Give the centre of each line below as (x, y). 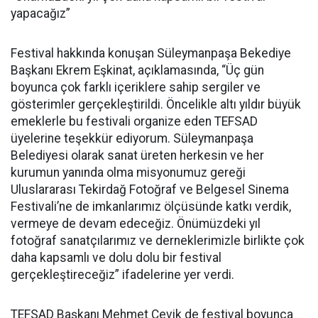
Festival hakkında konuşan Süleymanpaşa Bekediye (151, 53)
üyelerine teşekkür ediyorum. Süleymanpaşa (132, 138)
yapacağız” (40, 13)
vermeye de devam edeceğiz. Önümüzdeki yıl (136, 224)
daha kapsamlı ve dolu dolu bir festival (116, 258)
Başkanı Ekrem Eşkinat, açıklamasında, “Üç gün (137, 70)
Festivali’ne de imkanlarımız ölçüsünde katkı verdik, (151, 207)
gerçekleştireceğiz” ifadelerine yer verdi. (122, 275)
